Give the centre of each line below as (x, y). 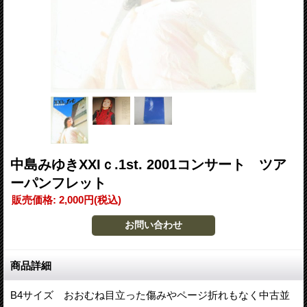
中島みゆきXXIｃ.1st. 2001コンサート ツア (148, 164)
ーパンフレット (58, 183)
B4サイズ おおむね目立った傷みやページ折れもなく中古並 (150, 295)
